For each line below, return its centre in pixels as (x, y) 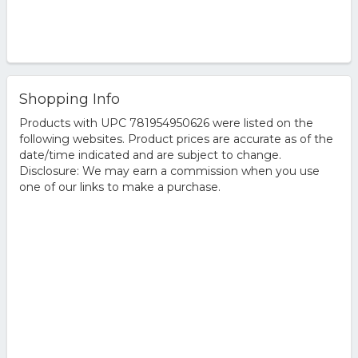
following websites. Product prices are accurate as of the (176, 139)
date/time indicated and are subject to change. (150, 155)
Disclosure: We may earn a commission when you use (169, 171)
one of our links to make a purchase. (119, 187)
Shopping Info (69, 99)
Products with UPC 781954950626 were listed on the (166, 123)
